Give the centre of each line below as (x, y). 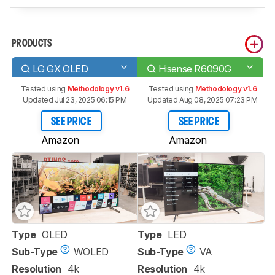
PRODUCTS (32, 44)
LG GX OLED (60, 68)
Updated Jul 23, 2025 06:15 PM (75, 100)
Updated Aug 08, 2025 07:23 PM (203, 100)
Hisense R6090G (195, 68)
